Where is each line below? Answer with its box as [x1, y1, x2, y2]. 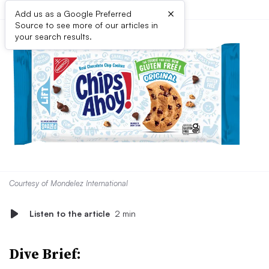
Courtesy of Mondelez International [9, 178, 128, 188]
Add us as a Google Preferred [15, 8, 131, 19]
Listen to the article [29, 208, 110, 219]
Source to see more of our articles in [15, 20, 158, 30]
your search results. [15, 31, 92, 41]
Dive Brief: [9, 244, 81, 264]
